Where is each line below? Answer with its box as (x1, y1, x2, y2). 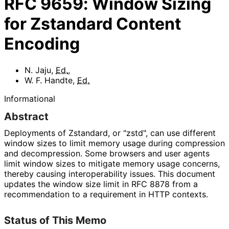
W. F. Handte (25, 75, 73, 85)
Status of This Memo (4, 214, 106, 226)
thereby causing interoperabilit (4, 168, 123, 179)
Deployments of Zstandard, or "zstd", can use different (4, 127, 216, 138)
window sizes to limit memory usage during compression (4, 138, 225, 148)
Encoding (4, 34, 80, 54)
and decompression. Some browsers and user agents (4, 148, 210, 158)
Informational (4, 93, 55, 104)
